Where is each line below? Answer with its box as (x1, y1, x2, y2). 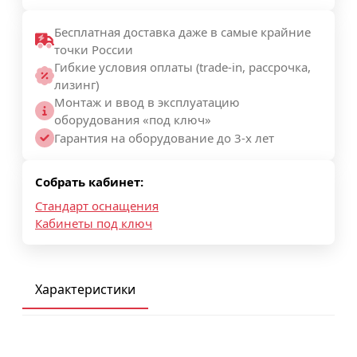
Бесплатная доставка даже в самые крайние (54, 24, 311, 41)
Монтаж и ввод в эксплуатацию (54, 94, 240, 111)
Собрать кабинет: (35, 174, 143, 190)
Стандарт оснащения (35, 198, 159, 214)
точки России (54, 41, 133, 58)
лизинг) (54, 76, 99, 93)
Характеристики (35, 280, 135, 299)
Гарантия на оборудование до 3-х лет (54, 130, 274, 147)
